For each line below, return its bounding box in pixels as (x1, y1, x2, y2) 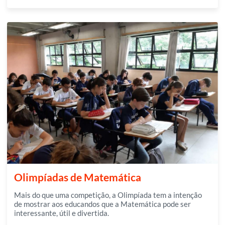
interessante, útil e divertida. (14, 208, 109, 218)
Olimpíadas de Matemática (14, 171, 141, 184)
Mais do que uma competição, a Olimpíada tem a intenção (14, 190, 202, 200)
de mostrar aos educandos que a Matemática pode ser (14, 199, 191, 209)
